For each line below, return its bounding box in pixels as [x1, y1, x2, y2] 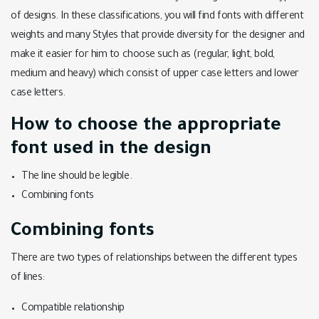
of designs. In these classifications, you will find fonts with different [11, 11, 304, 23]
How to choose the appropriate [11, 117, 281, 137]
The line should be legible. [21, 172, 132, 183]
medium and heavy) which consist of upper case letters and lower [11, 69, 299, 80]
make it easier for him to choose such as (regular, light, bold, [11, 50, 275, 61]
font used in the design [11, 140, 211, 160]
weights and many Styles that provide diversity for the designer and [11, 31, 305, 42]
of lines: [11, 273, 45, 284]
